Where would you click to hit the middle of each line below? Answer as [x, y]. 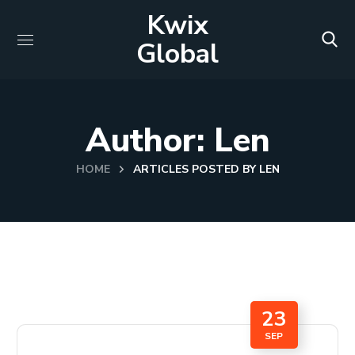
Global [177, 54]
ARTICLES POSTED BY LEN [206, 169]
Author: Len [177, 141]
